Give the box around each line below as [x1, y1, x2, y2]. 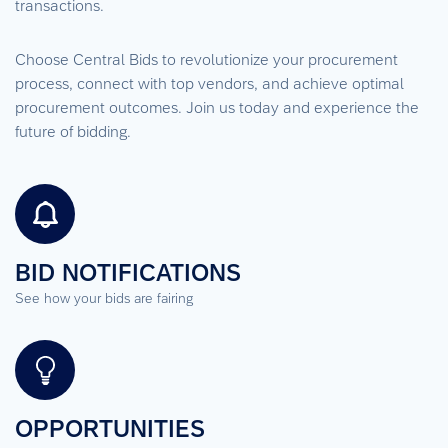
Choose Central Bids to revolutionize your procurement [15, 51, 398, 68]
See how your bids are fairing [15, 290, 193, 306]
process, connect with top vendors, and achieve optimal [15, 75, 404, 92]
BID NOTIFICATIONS [15, 258, 241, 286]
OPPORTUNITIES [15, 414, 205, 442]
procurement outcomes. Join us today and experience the [15, 99, 419, 116]
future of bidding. [15, 123, 131, 140]
